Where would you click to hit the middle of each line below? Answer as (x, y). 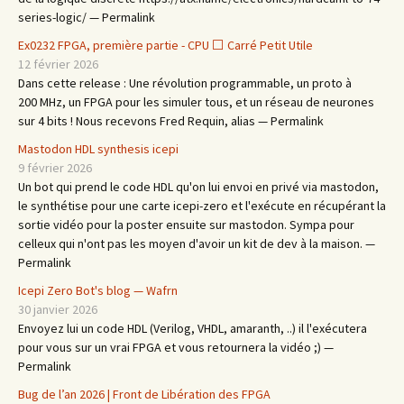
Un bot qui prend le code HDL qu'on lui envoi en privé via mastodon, (198, 187)
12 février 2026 (58, 64)
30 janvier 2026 (58, 309)
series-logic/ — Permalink (87, 17)
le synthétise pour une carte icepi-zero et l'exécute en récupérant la (202, 206)
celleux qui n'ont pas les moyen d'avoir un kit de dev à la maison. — (197, 243)
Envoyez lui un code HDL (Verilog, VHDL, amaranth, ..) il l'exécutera (193, 328)
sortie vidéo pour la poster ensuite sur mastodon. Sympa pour (186, 225)
